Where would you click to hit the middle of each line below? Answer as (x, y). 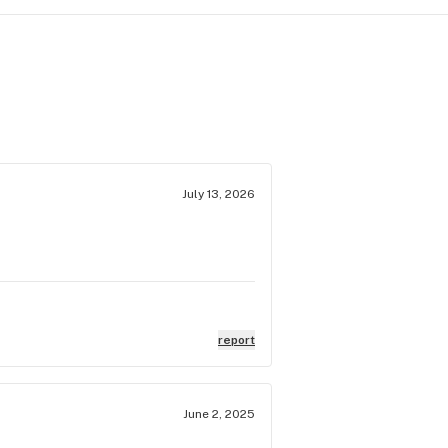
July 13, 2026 (218, 194)
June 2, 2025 (219, 414)
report (236, 340)
